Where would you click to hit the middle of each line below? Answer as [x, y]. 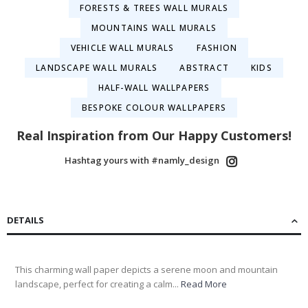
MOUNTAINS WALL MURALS [154, 27]
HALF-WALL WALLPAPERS [154, 87]
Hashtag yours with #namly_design [142, 160]
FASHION [217, 47]
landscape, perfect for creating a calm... [98, 284]
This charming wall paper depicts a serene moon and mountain [146, 269]
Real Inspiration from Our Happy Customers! [154, 135]
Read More [204, 284]
